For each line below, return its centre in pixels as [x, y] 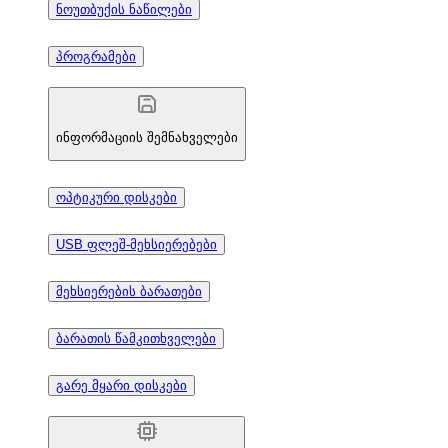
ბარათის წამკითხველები [136, 339]
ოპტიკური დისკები [116, 198]
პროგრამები [96, 56]
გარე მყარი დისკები [121, 385]
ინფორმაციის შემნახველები [147, 138]
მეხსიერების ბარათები [129, 292]
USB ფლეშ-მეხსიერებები [136, 245]
